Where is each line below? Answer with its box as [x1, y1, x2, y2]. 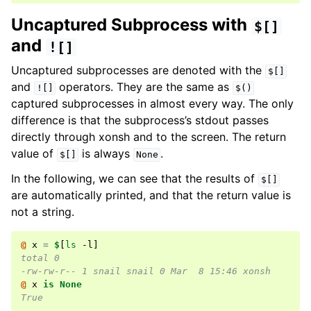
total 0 [21, 253, 60, 264]
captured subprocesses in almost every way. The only [11, 96, 294, 111]
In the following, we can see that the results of [11, 171, 258, 186]
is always [78, 146, 134, 161]
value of [11, 146, 57, 161]
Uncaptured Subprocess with [11, 15, 251, 35]
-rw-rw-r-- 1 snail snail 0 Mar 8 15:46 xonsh [21, 266, 271, 277]
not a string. [11, 205, 74, 219]
